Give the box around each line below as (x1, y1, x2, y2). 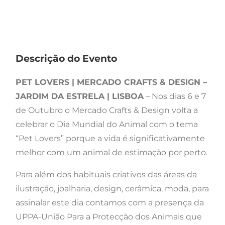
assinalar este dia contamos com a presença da (16, 198, 204, 208)
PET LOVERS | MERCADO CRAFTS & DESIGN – (16, 77, 207, 87)
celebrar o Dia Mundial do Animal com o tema (16, 120, 198, 130)
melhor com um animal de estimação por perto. (16, 148, 207, 158)
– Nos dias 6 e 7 (144, 91, 206, 101)
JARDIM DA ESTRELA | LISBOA (16, 91, 144, 101)
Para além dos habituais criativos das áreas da (16, 170, 197, 180)
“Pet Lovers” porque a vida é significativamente (16, 134, 205, 144)
